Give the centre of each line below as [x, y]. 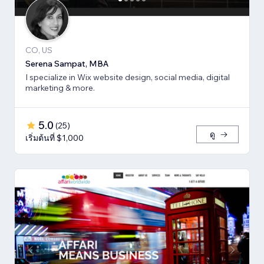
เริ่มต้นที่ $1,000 [55, 138]
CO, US [39, 50]
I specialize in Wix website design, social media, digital [128, 77]
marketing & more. [60, 88]
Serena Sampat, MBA [67, 64]
